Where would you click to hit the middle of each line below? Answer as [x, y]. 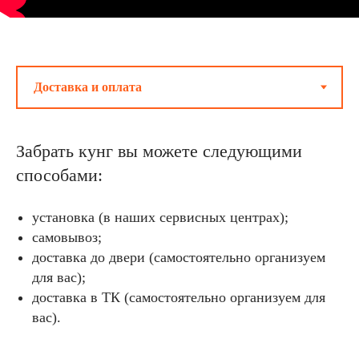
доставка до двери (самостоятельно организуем [179, 257]
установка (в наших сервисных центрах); [160, 217]
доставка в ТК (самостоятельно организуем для [179, 297]
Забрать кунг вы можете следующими [159, 151]
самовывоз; [67, 237]
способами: [59, 175]
